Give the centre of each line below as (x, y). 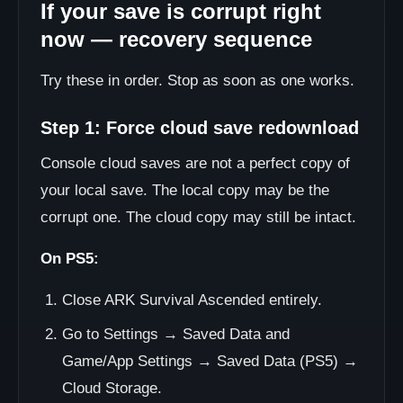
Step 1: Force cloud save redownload (200, 128)
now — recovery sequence (176, 39)
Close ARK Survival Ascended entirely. (192, 300)
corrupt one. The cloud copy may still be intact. (198, 217)
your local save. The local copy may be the (185, 190)
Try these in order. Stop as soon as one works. (197, 81)
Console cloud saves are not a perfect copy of (195, 163)
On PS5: (70, 259)
